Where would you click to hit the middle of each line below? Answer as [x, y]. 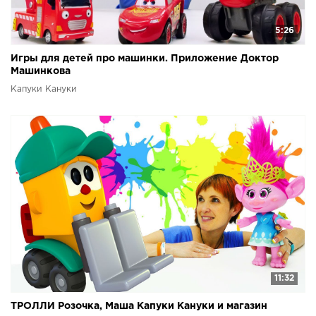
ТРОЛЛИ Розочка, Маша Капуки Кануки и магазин [139, 306]
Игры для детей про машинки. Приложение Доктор [145, 58]
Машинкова [41, 71]
